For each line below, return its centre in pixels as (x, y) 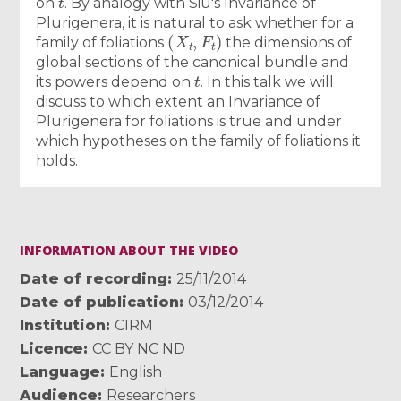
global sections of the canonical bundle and (193, 62)
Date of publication (100, 302)
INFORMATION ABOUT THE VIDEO (129, 250)
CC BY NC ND (139, 348)
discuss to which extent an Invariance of (179, 101)
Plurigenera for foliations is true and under (189, 121)
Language (60, 371)
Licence (52, 348)
